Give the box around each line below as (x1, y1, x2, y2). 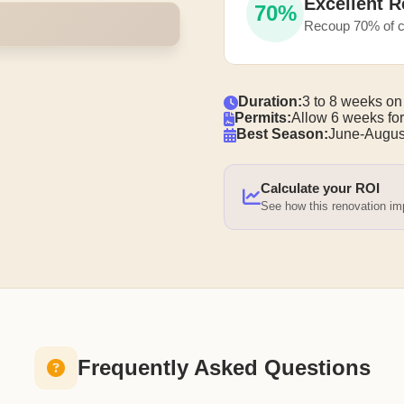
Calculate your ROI (261, 180, 380, 196)
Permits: (234, 110, 291, 125)
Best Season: (236, 126, 328, 142)
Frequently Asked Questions (77, 355, 371, 380)
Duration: (238, 94, 302, 109)
